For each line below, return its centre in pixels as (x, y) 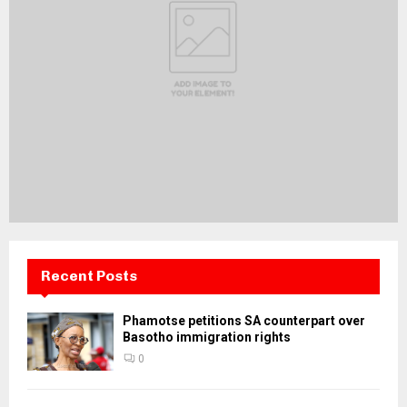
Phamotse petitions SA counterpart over (244, 321)
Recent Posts (89, 276)
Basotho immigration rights (207, 338)
